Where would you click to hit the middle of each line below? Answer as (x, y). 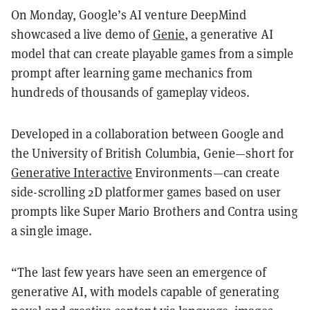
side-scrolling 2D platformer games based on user (146, 192)
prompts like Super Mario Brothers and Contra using (155, 211)
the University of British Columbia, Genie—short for (153, 153)
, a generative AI (229, 34)
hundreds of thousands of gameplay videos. (132, 92)
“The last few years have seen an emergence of (139, 272)
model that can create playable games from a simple (153, 53)
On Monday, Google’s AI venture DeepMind (129, 15)
